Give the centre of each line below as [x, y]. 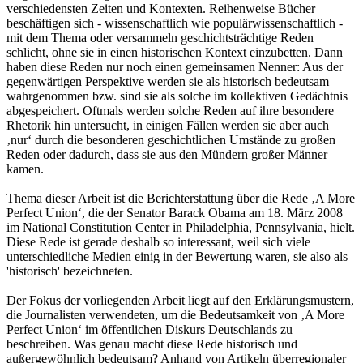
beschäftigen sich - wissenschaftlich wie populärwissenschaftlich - [175, 23]
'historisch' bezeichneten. [70, 271]
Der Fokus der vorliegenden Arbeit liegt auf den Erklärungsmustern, [180, 300]
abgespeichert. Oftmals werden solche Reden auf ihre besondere [170, 110]
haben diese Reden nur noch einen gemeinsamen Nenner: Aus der [175, 66]
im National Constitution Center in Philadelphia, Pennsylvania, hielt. [181, 227]
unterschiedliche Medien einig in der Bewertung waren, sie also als [177, 256]
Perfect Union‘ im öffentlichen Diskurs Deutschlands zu [149, 329]
